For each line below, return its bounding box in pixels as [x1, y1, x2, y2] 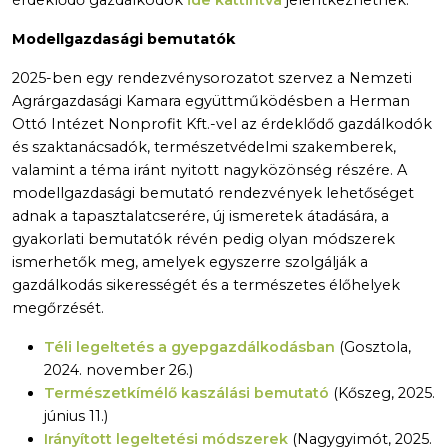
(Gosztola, [335, 338, 411, 357]
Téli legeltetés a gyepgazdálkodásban [44, 338, 335, 357]
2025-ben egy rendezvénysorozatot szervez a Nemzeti [12, 69, 412, 88]
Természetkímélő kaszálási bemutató [44, 384, 329, 403]
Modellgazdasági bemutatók [12, 30, 235, 49]
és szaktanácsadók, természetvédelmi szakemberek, [12, 138, 396, 157]
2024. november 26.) [44, 361, 193, 380]
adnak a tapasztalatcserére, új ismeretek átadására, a [12, 207, 389, 226]
